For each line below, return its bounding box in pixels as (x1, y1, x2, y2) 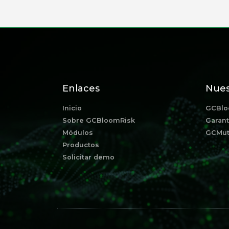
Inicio (62, 104, 82, 112)
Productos (62, 141, 99, 149)
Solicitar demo (62, 153, 114, 162)
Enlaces (62, 83, 100, 95)
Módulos (62, 129, 93, 137)
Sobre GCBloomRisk (62, 117, 135, 125)
